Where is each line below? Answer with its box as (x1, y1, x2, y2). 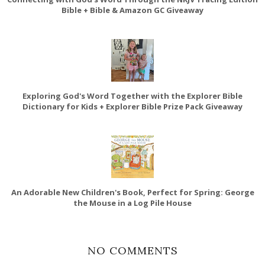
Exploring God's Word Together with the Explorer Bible (22, 90, 243, 101)
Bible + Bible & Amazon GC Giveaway (62, 4, 203, 15)
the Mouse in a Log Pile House (73, 197, 192, 208)
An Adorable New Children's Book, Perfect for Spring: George (11, 186, 254, 198)
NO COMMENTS (87, 243, 178, 257)
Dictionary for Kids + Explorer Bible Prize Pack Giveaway (22, 101, 243, 112)
